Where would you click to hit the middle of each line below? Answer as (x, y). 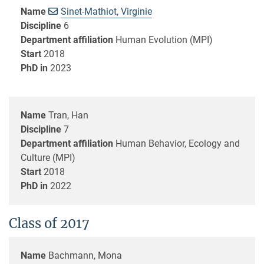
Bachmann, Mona (85, 255)
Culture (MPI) (48, 157)
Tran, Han (68, 115)
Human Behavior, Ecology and (178, 143)
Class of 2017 (49, 223)
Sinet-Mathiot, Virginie (106, 11)
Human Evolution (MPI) (164, 39)
